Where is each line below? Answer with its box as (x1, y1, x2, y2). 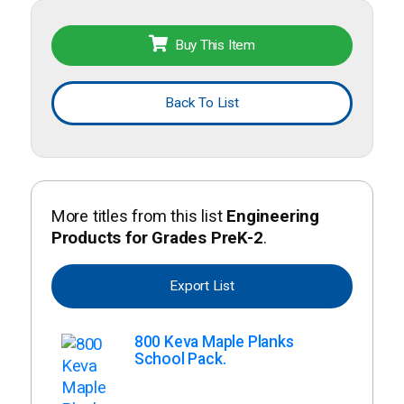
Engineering (226, 206, 320, 226)
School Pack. (133, 350, 226, 369)
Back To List (165, 94, 239, 111)
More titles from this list (50, 206, 227, 225)
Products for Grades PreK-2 (50, 227, 263, 248)
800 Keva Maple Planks (133, 333, 294, 352)
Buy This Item (174, 36, 256, 53)
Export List (170, 278, 234, 295)
